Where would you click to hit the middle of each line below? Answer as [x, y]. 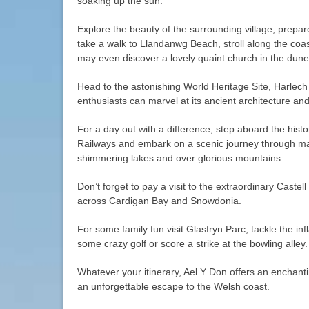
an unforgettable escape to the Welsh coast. [173, 286]
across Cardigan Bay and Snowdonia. [159, 200]
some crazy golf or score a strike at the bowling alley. [192, 243]
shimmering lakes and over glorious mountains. [180, 158]
